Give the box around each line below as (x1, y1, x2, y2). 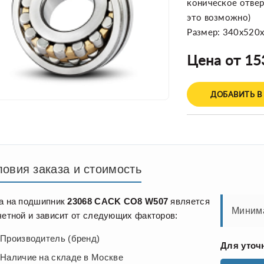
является (168, 196, 210, 206)
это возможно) (187, 12, 251, 22)
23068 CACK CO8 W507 (67, 196, 169, 206)
